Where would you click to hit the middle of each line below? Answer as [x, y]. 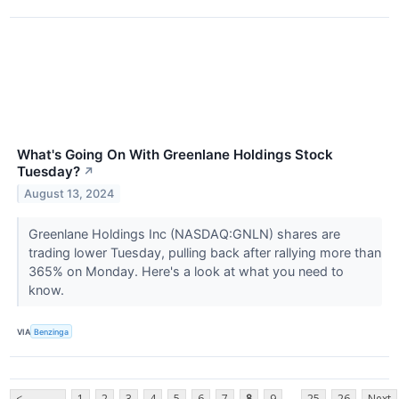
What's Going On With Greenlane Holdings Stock [175, 155]
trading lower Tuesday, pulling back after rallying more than [204, 253]
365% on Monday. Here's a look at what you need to [186, 272]
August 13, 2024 [69, 194]
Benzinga [52, 331]
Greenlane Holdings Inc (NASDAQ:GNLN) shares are [184, 234]
